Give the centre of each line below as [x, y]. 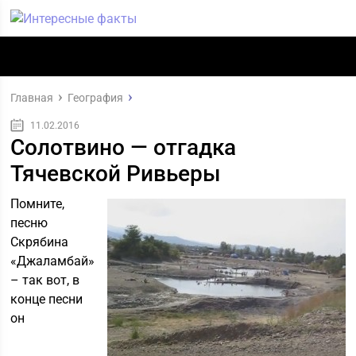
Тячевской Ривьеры [116, 174]
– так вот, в [45, 280]
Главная [32, 98]
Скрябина [40, 242]
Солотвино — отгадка [124, 147]
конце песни [47, 299]
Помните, [38, 204]
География [96, 98]
